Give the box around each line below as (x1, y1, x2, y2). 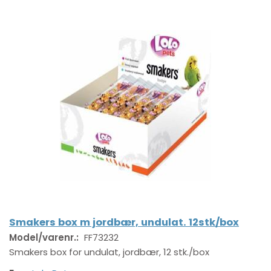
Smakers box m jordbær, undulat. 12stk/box (9, 215, 239, 230)
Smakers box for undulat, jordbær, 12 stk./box (9, 246, 209, 259)
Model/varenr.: (9, 231, 81, 244)
